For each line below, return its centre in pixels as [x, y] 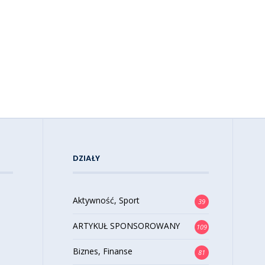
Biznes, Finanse [102, 251]
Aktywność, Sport [106, 200]
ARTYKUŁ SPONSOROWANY [126, 225]
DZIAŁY [86, 158]
